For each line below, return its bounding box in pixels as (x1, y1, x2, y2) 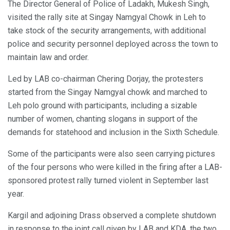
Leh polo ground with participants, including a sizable (8, 100, 197, 110)
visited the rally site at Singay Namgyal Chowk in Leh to (8, 12, 206, 22)
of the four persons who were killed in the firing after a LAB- (8, 162, 222, 172)
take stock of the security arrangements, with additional (8, 25, 206, 35)
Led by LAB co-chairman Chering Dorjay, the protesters (8, 73, 203, 84)
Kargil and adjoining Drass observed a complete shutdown (8, 210, 216, 220)
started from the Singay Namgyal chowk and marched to (8, 87, 207, 97)
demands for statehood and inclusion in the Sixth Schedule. (8, 127, 219, 137)
